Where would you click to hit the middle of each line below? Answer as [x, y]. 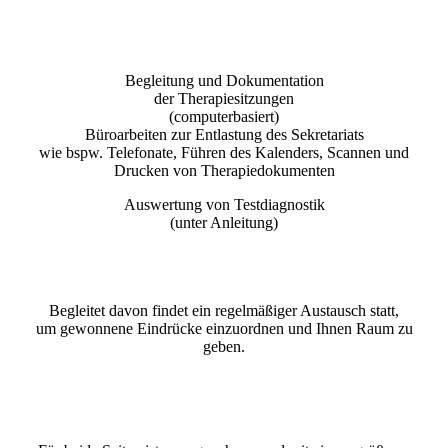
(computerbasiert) [224, 117]
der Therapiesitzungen [224, 99]
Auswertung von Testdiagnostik [224, 205]
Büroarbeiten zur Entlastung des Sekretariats [224, 135]
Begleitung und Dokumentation [224, 81]
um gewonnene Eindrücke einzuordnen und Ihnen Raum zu [224, 329]
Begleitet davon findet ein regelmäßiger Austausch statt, [224, 311]
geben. [224, 347]
